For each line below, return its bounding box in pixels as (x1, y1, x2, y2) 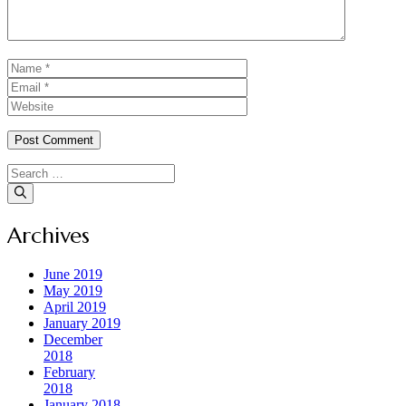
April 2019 (43, 299, 106, 315)
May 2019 (43, 283, 102, 299)
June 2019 (43, 266, 102, 283)
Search (6, 163, 45, 179)
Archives (7, 221, 90, 249)
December (43, 332, 102, 348)
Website (246, 77, 292, 93)
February (43, 364, 95, 381)
